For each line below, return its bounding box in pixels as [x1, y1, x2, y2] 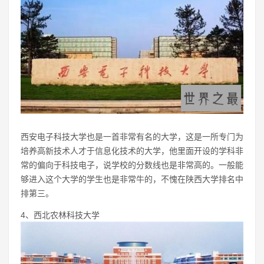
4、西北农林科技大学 [21, 210, 100, 220]
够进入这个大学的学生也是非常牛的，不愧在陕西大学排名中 [21, 174, 243, 184]
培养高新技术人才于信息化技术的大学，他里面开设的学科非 [21, 146, 243, 156]
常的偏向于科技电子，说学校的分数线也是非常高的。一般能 [21, 160, 243, 170]
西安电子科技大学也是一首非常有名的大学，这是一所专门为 [21, 131, 243, 141]
